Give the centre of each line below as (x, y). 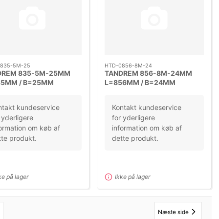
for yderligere (134, 118)
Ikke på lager (133, 177)
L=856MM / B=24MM (140, 83)
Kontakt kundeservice (147, 108)
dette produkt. (135, 138)
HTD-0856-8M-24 (129, 66)
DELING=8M (125, 92)
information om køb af (147, 128)
